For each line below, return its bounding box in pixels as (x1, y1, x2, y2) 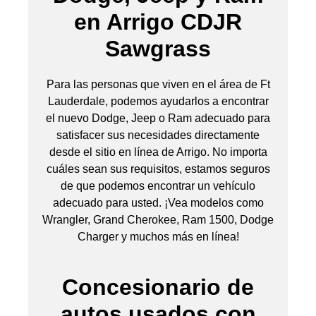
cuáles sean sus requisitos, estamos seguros (46, 162, 270, 175)
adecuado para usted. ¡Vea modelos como (52, 196, 264, 209)
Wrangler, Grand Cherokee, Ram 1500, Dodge (42, 213, 274, 226)
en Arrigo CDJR (74, 8, 242, 35)
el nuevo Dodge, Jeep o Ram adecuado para (46, 111, 270, 124)
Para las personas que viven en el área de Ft (46, 78, 270, 90)
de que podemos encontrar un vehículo (61, 179, 255, 192)
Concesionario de (62, 274, 254, 300)
